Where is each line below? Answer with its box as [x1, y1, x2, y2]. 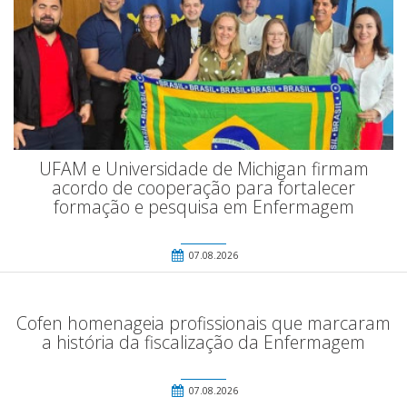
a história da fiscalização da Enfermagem [42, 329, 365, 354]
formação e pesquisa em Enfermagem [53, 194, 354, 219]
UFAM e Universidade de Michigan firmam [38, 155, 369, 181]
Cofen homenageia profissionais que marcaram [16, 310, 391, 335]
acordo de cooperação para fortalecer [52, 174, 355, 200]
